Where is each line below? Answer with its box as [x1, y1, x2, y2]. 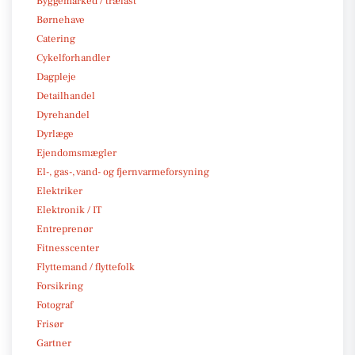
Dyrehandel [36, 108, 90, 121]
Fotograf [36, 298, 73, 311]
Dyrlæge [36, 127, 74, 140]
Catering [36, 32, 75, 45]
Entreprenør [36, 222, 93, 235]
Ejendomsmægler [36, 146, 116, 159]
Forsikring [36, 279, 83, 292]
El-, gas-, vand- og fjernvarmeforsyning [36, 165, 209, 178]
